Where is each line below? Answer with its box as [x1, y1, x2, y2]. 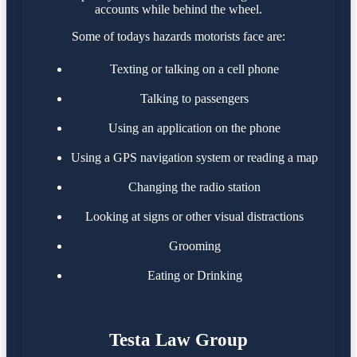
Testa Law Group [109, 329, 248, 350]
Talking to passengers [140, 91, 249, 105]
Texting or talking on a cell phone [110, 61, 279, 76]
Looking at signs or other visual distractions [85, 209, 304, 223]
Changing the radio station [128, 179, 261, 194]
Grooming [168, 238, 221, 253]
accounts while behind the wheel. [95, 2, 262, 16]
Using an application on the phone [108, 120, 280, 135]
